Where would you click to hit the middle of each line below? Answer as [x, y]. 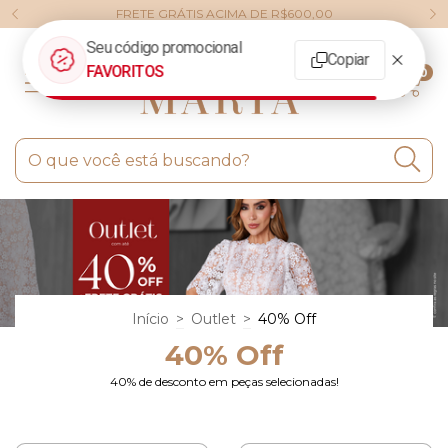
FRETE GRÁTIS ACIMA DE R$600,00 [224, 13]
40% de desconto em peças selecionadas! [224, 381]
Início [150, 318]
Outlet [213, 318]
